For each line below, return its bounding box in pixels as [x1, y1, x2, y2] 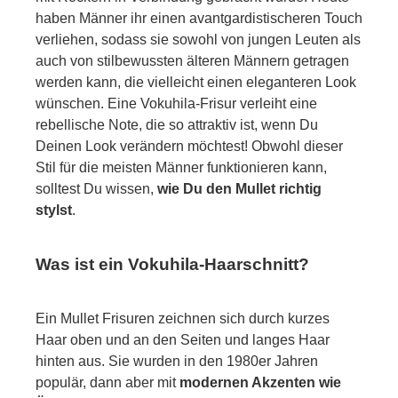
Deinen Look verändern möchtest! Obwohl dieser [36, 138, 343, 154]
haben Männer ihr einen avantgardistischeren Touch [36, 10, 362, 26]
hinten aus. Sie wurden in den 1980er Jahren [36, 353, 318, 369]
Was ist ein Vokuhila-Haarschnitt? [36, 254, 309, 274]
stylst [36, 202, 72, 218]
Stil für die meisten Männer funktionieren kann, [36, 159, 327, 175]
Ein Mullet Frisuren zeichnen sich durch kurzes [36, 310, 330, 326]
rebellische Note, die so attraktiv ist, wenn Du [36, 116, 318, 132]
